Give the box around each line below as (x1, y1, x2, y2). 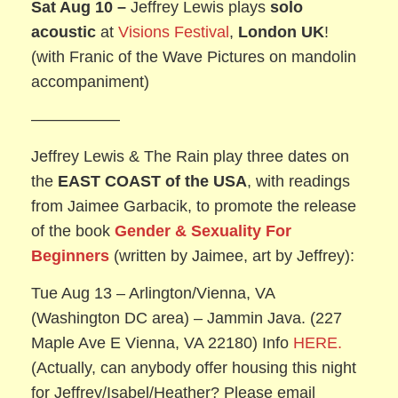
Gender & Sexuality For (115, 221, 292, 240)
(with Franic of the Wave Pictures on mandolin (31, 47, 357, 66)
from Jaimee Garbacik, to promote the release (31, 196, 357, 215)
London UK (234, 22, 325, 41)
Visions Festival (118, 22, 230, 41)
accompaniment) (31, 72, 150, 91)
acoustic (31, 22, 97, 41)
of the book (31, 221, 111, 240)
